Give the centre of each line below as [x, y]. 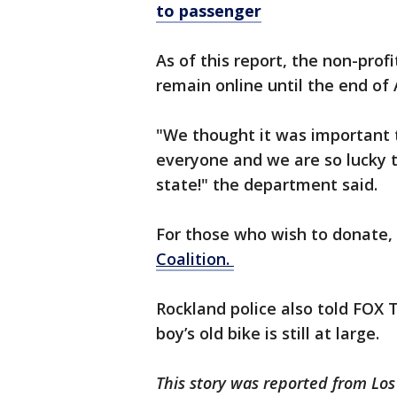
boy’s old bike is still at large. [270, 334]
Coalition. [195, 259]
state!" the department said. [269, 185]
